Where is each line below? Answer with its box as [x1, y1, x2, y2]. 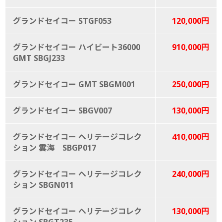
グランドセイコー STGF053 [13, 15, 111, 26]
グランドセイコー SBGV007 [13, 105, 112, 116]
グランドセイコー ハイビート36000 [13, 41, 140, 53]
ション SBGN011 [13, 179, 74, 190]
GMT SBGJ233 [13, 52, 65, 63]
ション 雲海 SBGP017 [13, 142, 96, 153]
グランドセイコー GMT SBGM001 [13, 78, 135, 90]
